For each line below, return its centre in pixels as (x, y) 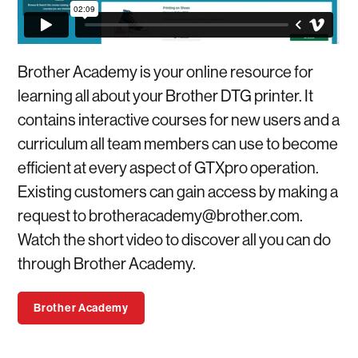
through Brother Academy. (107, 263)
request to (54, 215)
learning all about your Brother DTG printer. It (166, 95)
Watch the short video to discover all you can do (175, 239)
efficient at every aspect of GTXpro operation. (169, 167)
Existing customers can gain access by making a (178, 191)
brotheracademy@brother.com (195, 215)
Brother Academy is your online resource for (166, 71)
